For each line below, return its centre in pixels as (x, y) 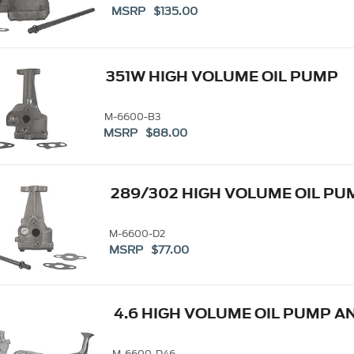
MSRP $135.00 (155, 11)
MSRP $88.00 (146, 134)
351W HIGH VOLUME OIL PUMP (222, 77)
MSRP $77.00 (149, 250)
